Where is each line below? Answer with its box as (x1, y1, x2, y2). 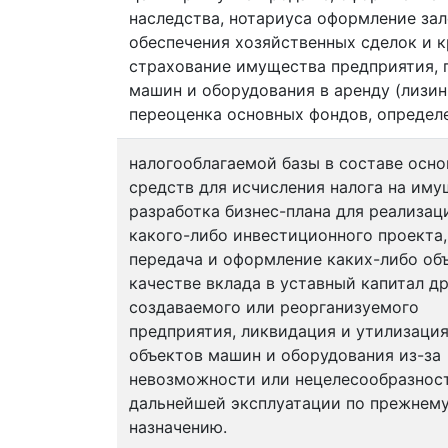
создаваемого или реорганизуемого (129, 297, 419, 317)
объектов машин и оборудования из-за (129, 345, 441, 365)
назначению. (129, 417, 227, 437)
